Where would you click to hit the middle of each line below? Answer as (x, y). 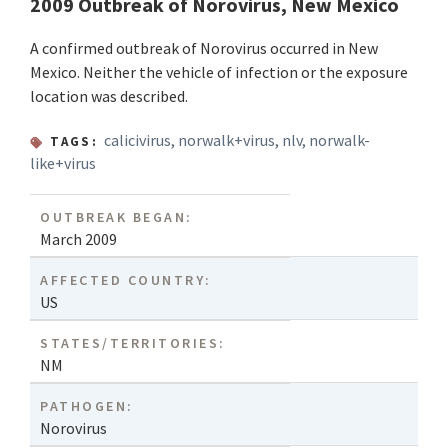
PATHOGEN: (87, 406)
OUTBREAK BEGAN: (116, 217)
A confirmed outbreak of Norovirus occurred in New (204, 48)
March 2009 (78, 239)
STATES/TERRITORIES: (133, 343)
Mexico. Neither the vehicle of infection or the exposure (219, 72)
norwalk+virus (227, 140)
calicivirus (138, 140)
